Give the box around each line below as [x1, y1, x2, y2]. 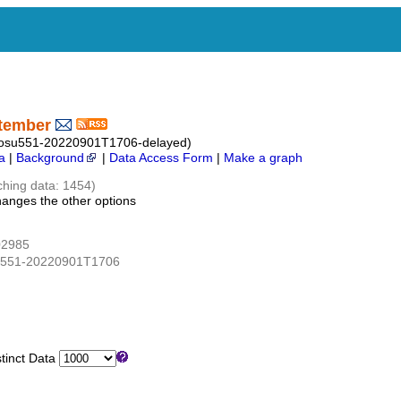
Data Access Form [109, 151, 213, 166]
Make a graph [224, 151, 303, 166]
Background [16, 151, 84, 166]
